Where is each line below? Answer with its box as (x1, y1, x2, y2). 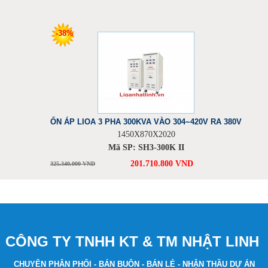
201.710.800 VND (128, 159, 193, 168)
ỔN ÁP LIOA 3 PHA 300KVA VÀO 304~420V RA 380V (50, 117, 242, 126)
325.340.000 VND (50, 160, 95, 167)
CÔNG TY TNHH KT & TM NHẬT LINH (5, 233, 263, 249)
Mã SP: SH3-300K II (108, 143, 184, 152)
